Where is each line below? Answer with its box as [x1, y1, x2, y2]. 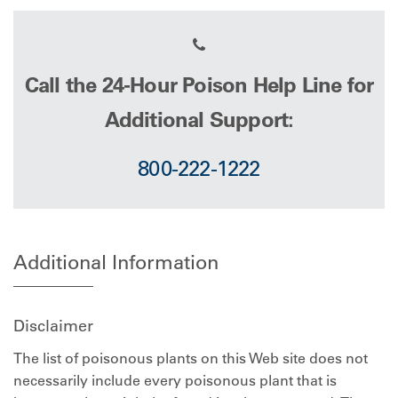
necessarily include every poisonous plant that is [13, 371, 337, 389]
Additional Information [13, 251, 219, 275]
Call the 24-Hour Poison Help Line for [24, 72, 374, 98]
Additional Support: [104, 107, 294, 132]
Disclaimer [13, 316, 93, 336]
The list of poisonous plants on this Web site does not [13, 349, 368, 367]
